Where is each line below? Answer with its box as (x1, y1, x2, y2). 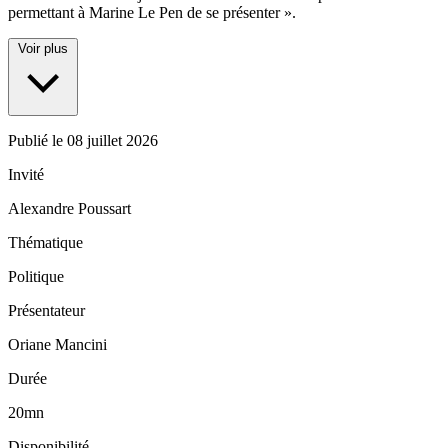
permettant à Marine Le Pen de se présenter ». (8, 4, 296, 22)
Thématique (8, 234, 83, 252)
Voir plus (18, 41, 68, 57)
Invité (8, 166, 44, 184)
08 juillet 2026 (67, 132, 158, 150)
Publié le (8, 132, 67, 150)
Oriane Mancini (8, 336, 107, 354)
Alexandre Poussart (8, 200, 131, 218)
